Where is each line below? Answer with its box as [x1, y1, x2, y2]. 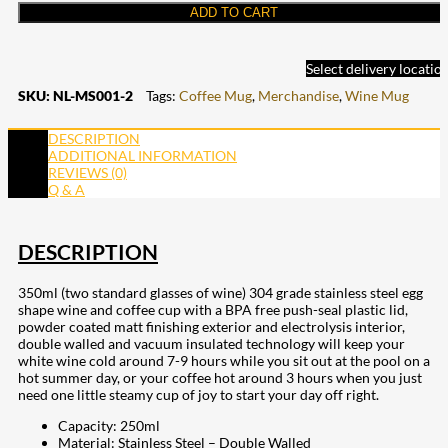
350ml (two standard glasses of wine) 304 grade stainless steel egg [18, 284, 423, 302]
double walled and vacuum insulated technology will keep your [18, 335, 405, 353]
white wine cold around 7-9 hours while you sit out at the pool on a [18, 352, 430, 370]
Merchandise [258, 86, 339, 104]
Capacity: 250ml [58, 417, 160, 435]
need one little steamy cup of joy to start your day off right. [18, 386, 379, 404]
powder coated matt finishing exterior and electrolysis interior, [18, 318, 405, 336]
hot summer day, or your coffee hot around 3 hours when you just [18, 369, 422, 387]
